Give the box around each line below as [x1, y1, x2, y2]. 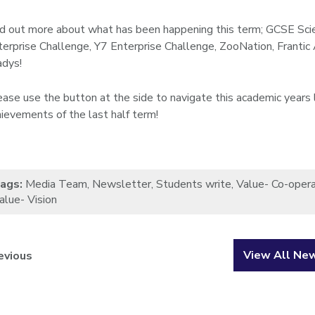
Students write [156, 176, 232, 192]
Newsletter [92, 176, 152, 192]
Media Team [25, 176, 88, 192]
